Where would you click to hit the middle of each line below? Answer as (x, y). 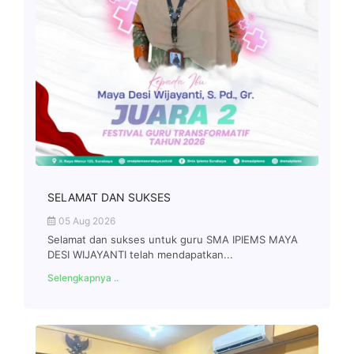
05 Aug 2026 (86, 220)
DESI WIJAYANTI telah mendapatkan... (140, 254)
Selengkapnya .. (83, 277)
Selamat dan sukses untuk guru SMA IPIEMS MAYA (173, 239)
